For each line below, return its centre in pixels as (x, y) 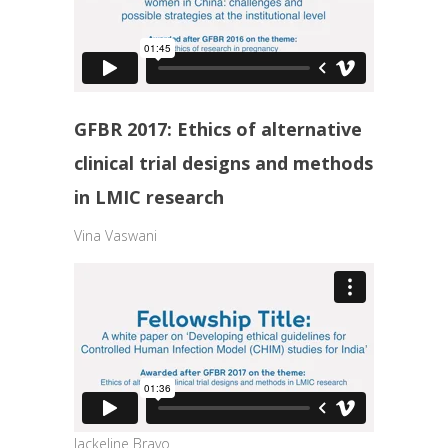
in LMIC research (149, 197)
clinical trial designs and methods (223, 163)
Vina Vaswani (115, 235)
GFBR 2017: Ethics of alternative (218, 129)
